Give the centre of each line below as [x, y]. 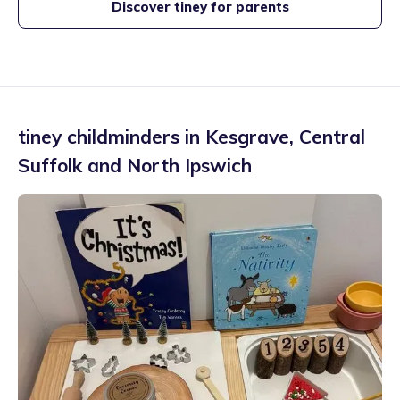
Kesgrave [247, 137]
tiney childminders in [112, 137]
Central [332, 137]
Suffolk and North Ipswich [135, 165]
